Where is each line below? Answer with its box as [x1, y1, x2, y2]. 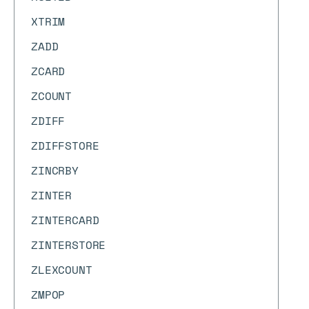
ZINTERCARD [31, 212, 99, 228]
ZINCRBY [31, 162, 79, 179]
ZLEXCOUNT [31, 261, 92, 278]
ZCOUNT [31, 88, 72, 104]
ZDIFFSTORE [31, 137, 99, 154]
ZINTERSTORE [31, 237, 106, 253]
